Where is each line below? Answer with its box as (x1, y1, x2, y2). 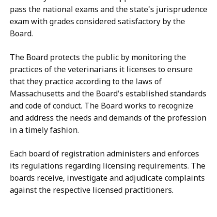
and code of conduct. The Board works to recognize (10, 100, 193, 111)
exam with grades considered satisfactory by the (10, 16, 185, 27)
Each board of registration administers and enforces (10, 148, 199, 159)
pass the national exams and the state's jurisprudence (10, 4, 207, 15)
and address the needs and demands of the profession (10, 112, 206, 124)
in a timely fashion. (10, 124, 79, 136)
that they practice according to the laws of (10, 76, 162, 87)
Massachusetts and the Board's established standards (10, 88, 206, 99)
